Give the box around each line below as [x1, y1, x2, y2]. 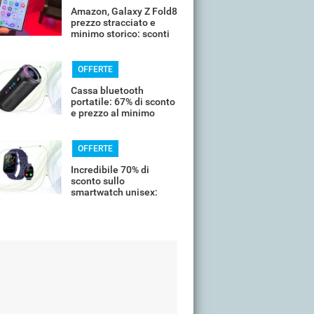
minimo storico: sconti [71, 28, 170, 39]
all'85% [71, 39, 102, 50]
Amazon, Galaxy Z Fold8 [71, 6, 177, 17]
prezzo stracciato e [71, 17, 156, 28]
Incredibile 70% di [71, 164, 149, 175]
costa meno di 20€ [71, 198, 152, 209]
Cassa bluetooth [71, 85, 144, 96]
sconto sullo [71, 175, 125, 186]
